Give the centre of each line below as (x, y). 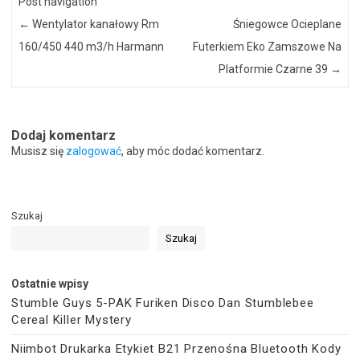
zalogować (94, 151)
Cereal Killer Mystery (72, 319)
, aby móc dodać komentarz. (193, 151)
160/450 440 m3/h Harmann (92, 46)
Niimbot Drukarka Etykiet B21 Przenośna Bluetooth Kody (176, 348)
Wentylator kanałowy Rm (95, 24)
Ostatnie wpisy (50, 283)
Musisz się (39, 151)
